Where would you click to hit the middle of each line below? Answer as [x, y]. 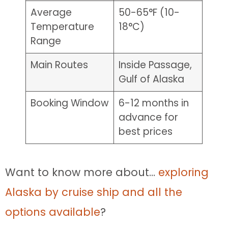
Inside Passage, [155, 65]
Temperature [63, 27]
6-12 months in [154, 103]
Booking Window [70, 103]
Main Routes [60, 65]
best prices [146, 132]
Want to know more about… [82, 173]
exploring [183, 173]
